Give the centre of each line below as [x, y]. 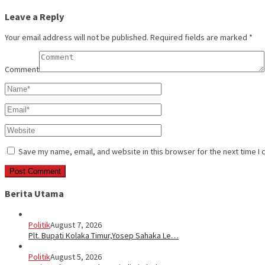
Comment [22, 70]
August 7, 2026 [76, 225]
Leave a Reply [35, 17]
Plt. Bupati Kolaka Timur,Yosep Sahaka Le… [104, 236]
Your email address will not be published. [77, 38]
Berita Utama [34, 193]
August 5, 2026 [76, 257]
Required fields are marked [200, 38]
